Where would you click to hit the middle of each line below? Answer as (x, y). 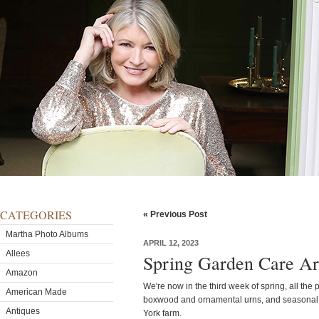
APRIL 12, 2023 (171, 243)
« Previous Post (175, 214)
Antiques (23, 311)
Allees (18, 253)
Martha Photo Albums (47, 234)
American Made (36, 292)
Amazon (22, 273)
